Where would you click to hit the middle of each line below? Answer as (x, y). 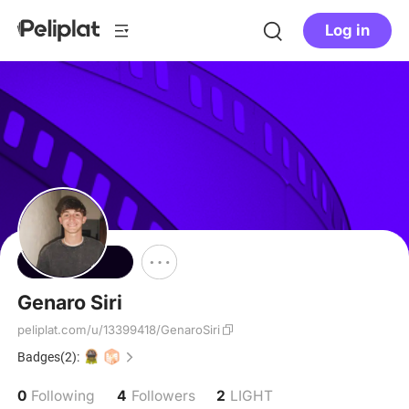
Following (63, 396)
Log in (347, 31)
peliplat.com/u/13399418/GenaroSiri (119, 330)
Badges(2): (49, 357)
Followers (163, 396)
